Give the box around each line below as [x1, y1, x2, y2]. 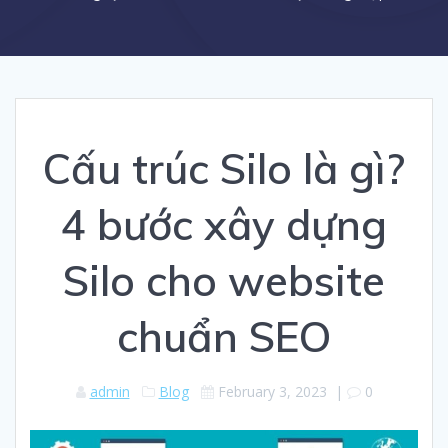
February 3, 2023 [217, 381, 327, 401]
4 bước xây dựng [61, 197, 387, 251]
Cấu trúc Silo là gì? [43, 141, 405, 195]
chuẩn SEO [117, 309, 331, 363]
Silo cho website [63, 253, 385, 307]
